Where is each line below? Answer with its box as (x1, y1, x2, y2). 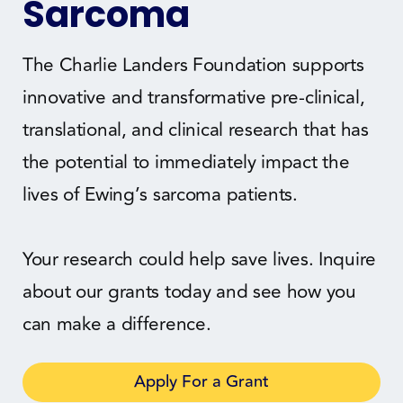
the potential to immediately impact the (22, 147, 350, 177)
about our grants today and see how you (22, 276, 356, 307)
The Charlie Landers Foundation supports (22, 49, 364, 80)
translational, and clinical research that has (22, 114, 369, 145)
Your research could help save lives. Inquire (22, 244, 376, 274)
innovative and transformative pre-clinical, (22, 82, 365, 112)
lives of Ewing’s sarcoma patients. (22, 179, 303, 210)
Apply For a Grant (134, 368, 269, 395)
